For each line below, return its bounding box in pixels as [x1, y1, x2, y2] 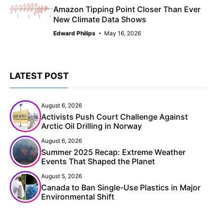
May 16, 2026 [104, 29, 141, 37]
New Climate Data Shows [53, 14, 146, 24]
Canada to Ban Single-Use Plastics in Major [41, 182, 201, 192]
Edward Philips [53, 29, 95, 37]
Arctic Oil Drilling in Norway [41, 121, 142, 131]
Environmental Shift [41, 191, 114, 201]
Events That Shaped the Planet [41, 156, 155, 166]
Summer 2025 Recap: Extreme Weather [41, 147, 186, 157]
